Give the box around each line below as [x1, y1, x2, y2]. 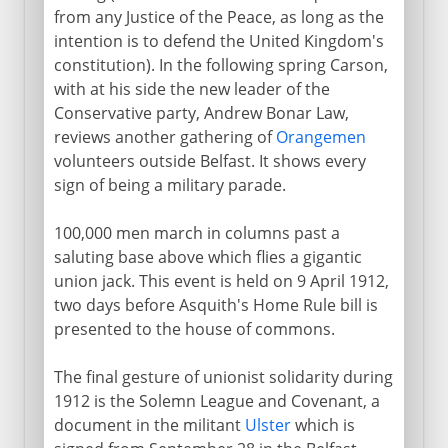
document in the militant [53, 413, 245, 436]
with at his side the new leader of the [53, 77, 330, 100]
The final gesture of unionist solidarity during [53, 365, 393, 388]
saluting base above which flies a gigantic [53, 245, 362, 268]
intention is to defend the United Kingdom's [53, 29, 384, 52]
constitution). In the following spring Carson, [53, 53, 388, 76]
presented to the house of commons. [53, 317, 335, 340]
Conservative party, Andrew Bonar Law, [53, 101, 349, 124]
